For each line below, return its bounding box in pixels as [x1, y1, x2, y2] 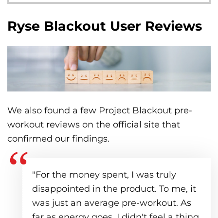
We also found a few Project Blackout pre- [7, 105, 192, 116]
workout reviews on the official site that [7, 119, 180, 130]
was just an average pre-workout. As [32, 197, 191, 208]
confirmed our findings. [7, 133, 109, 144]
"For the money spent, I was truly [32, 169, 176, 180]
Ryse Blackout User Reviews [7, 18, 202, 34]
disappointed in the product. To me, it [32, 183, 196, 194]
